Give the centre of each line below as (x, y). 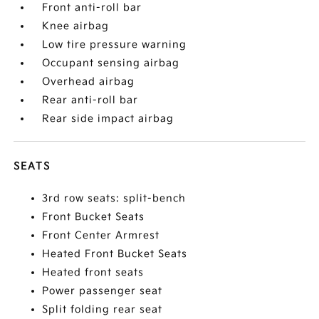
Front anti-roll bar (92, 7)
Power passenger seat (103, 291)
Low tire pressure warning (115, 45)
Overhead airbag (89, 82)
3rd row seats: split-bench (114, 198)
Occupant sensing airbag (111, 63)
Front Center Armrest (101, 235)
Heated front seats (93, 272)
